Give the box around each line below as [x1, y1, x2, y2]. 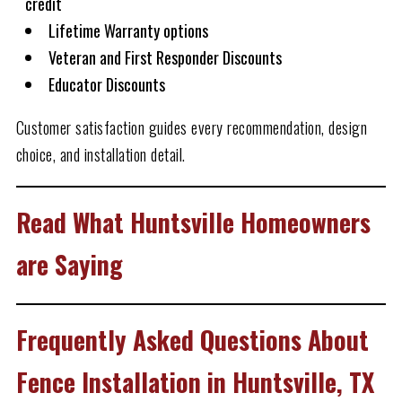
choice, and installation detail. [15, 142, 186, 166]
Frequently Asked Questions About [15, 320, 369, 358]
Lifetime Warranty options [48, 18, 208, 42]
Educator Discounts [48, 72, 165, 96]
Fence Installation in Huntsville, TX [15, 363, 374, 400]
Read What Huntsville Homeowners [15, 203, 371, 240]
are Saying [15, 245, 123, 283]
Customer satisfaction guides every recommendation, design [15, 115, 368, 139]
